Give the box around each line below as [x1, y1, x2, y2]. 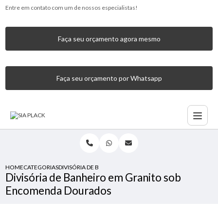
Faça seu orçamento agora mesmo [57, 35, 161, 43]
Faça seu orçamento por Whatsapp [56, 74, 162, 82]
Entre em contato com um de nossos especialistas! [5, 4, 138, 11]
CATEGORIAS [23, 163, 59, 171]
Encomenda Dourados [5, 184, 112, 197]
